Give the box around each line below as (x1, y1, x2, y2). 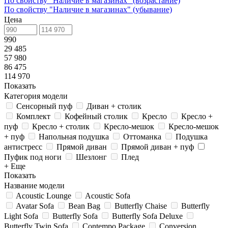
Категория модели (4, 92, 68, 100)
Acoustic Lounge (16, 191, 71, 200)
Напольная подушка (39, 132, 109, 141)
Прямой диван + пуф (121, 142, 194, 151)
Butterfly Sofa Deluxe (112, 212, 183, 220)
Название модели (4, 181, 65, 190)
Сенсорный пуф (16, 102, 72, 110)
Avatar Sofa (16, 202, 54, 210)
